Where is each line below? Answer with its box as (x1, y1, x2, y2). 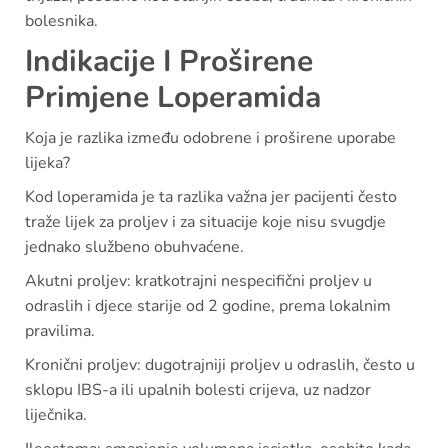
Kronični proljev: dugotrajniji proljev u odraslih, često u (25, 354, 415, 377)
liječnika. (25, 404, 87, 427)
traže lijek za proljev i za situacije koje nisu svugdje (25, 211, 386, 234)
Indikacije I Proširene (25, 41, 313, 83)
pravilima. (25, 320, 95, 343)
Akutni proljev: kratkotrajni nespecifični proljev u (25, 270, 372, 293)
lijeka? (25, 152, 70, 175)
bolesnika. (25, 10, 98, 33)
